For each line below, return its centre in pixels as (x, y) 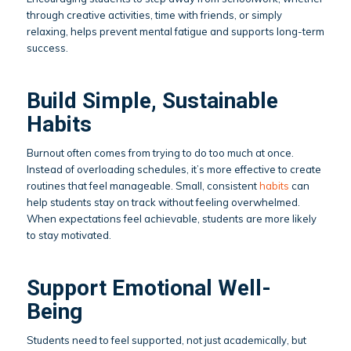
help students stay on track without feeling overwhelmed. (163, 202)
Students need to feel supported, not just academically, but (166, 340)
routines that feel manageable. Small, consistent (143, 185)
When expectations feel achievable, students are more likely (171, 218)
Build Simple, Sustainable (152, 100)
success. (47, 47)
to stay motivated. (69, 235)
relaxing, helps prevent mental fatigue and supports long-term (175, 31)
